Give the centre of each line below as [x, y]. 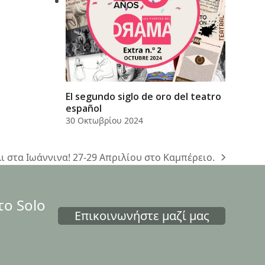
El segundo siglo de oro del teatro [143, 96]
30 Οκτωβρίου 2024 [104, 120]
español [83, 108]
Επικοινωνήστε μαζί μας [142, 215]
